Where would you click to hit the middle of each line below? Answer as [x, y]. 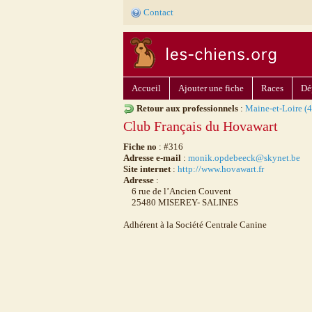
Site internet [147, 169]
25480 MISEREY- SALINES [181, 202]
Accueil [146, 88]
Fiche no [140, 147]
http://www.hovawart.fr [221, 169]
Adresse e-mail [152, 158]
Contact [158, 12]
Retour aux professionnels [187, 108]
